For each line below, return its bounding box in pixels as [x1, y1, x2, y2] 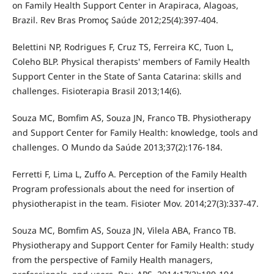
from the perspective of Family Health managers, [12, 254, 213, 266]
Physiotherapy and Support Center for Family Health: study [12, 239, 254, 251]
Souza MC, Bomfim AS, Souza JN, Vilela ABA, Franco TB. [12, 224, 236, 237]
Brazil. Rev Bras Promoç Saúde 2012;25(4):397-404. [12, 14, 218, 26]
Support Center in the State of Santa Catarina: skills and [12, 70, 242, 83]
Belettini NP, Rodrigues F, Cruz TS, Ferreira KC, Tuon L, [12, 41, 234, 53]
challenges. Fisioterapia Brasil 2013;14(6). [12, 85, 182, 97]
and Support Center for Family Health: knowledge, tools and [12, 127, 258, 139]
